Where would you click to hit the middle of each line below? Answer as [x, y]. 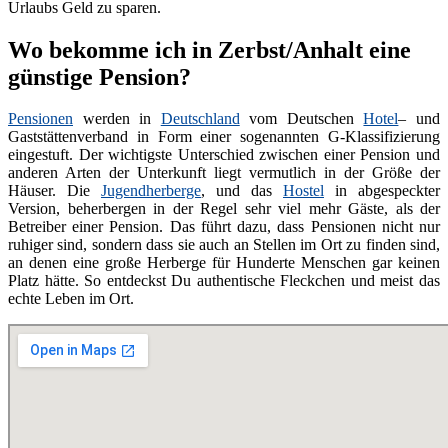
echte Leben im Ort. [71, 299]
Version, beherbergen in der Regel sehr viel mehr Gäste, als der [224, 209]
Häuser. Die [54, 191]
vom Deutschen [301, 119]
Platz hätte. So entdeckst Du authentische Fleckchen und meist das [224, 281]
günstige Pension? [99, 76]
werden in [117, 119]
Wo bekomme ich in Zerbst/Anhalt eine [209, 49]
